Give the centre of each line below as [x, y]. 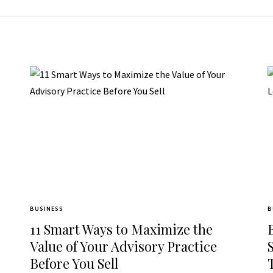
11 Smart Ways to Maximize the [121, 229]
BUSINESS [46, 209]
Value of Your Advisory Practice [123, 246]
